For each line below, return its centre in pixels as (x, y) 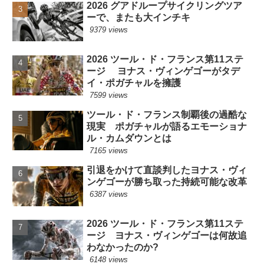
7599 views (109, 95)
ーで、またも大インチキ (139, 17)
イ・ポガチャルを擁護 (134, 82)
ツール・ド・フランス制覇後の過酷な (167, 114)
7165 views (109, 150)
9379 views (109, 29)
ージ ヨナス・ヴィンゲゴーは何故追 (167, 236)
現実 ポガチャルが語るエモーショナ (167, 126)
